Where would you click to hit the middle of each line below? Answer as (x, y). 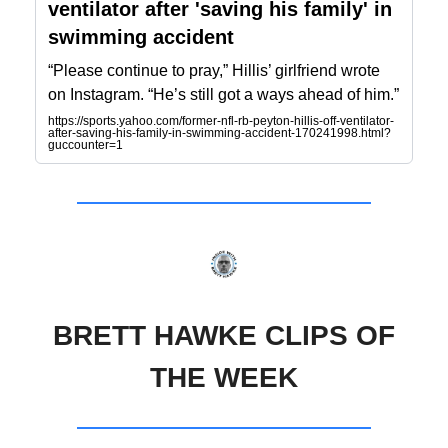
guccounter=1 (85, 145)
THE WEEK (224, 377)
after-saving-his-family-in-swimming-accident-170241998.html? (219, 133)
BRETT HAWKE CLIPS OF (224, 335)
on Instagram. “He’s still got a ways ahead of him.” (223, 95)
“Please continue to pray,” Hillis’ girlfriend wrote (214, 71)
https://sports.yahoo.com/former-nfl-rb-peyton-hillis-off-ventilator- (221, 121)
